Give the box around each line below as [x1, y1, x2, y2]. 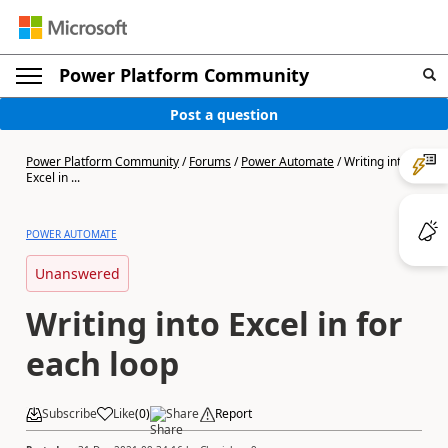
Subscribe [42, 405, 97, 422]
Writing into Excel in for [26, 302, 403, 345]
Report [215, 405, 252, 422]
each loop [26, 342, 179, 385]
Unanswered [35, 264, 120, 283]
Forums [189, 153, 231, 170]
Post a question [170, 104, 278, 124]
